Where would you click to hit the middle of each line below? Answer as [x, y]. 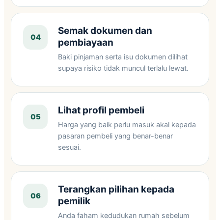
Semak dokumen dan [105, 31]
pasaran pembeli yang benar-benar [115, 136]
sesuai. [69, 147]
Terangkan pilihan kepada [116, 189]
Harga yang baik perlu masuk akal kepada [127, 125]
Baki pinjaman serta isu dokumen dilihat [123, 57]
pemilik [74, 201]
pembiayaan [86, 42]
